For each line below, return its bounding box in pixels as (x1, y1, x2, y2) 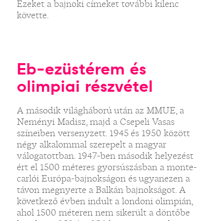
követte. (16, 9, 49, 21)
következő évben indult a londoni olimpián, (16, 195, 193, 207)
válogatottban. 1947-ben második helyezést (16, 149, 193, 162)
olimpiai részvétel (16, 76, 153, 96)
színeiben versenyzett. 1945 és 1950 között (16, 127, 190, 139)
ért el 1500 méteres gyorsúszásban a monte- (16, 161, 197, 173)
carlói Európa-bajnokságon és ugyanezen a (16, 172, 190, 184)
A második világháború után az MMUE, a (16, 104, 184, 116)
